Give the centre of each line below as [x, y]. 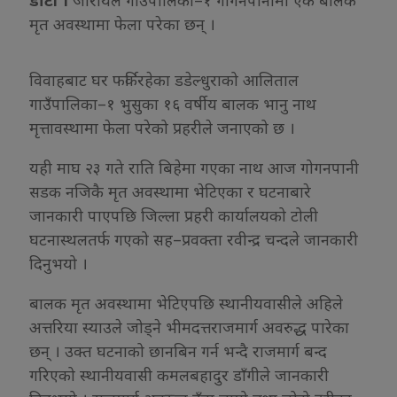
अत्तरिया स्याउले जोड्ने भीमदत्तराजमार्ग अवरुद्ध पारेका [189, 327]
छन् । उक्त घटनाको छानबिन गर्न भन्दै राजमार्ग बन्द [178, 350]
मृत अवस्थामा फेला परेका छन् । [122, 23]
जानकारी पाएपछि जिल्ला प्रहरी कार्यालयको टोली [174, 215]
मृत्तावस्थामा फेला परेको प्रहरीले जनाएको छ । [162, 127]
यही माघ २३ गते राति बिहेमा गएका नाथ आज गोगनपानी [194, 167]
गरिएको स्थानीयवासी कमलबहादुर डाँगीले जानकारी [179, 374]
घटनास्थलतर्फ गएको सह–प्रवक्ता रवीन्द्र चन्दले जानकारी [194, 239]
